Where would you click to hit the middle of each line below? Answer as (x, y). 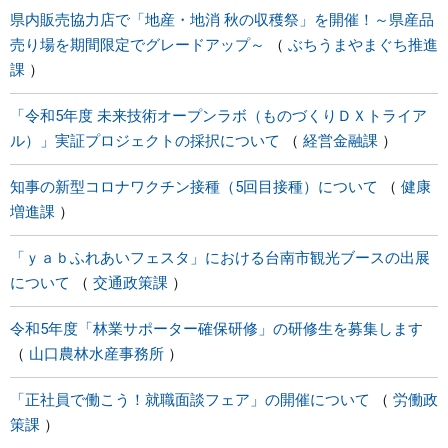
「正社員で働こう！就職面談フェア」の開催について (190, 400)
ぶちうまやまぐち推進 (363, 45)
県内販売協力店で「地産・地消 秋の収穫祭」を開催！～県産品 (222, 20)
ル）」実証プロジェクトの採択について (145, 141)
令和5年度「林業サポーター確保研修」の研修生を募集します (216, 329)
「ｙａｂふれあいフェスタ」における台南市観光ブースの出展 (220, 258)
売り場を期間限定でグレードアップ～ (137, 45)
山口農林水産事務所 (96, 354)
